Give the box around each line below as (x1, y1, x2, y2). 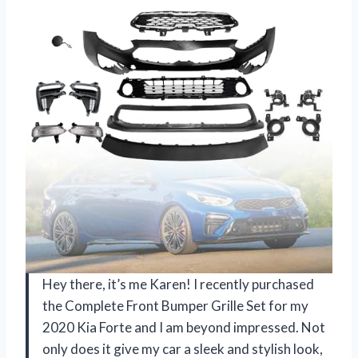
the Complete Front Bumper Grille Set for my (42, 297, 308, 315)
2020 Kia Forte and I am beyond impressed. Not (42, 319, 325, 336)
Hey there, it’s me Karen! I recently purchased (42, 276, 314, 293)
